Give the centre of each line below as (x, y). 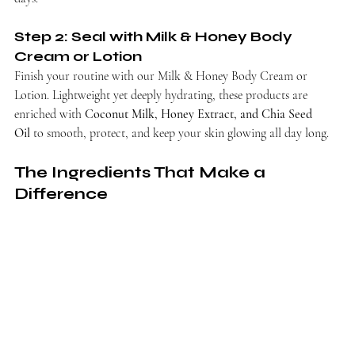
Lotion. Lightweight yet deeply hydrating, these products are (162, 95)
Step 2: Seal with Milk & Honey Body (155, 36)
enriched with (50, 114)
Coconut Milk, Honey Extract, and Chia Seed (200, 114)
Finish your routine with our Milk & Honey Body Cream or (162, 76)
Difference (63, 193)
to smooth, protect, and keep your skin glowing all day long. (179, 133)
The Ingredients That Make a (142, 172)
